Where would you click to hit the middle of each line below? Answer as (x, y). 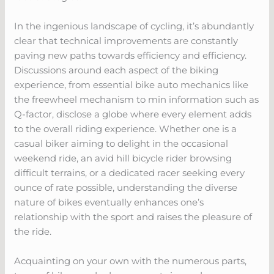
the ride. (33, 231)
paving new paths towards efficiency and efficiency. (131, 55)
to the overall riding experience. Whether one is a (126, 128)
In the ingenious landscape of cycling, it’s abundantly (134, 26)
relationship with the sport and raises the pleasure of (133, 217)
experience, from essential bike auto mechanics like (131, 84)
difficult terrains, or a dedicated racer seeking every (130, 172)
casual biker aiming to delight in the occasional (121, 143)
